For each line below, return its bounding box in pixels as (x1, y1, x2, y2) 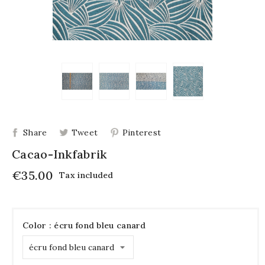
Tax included (59, 170, 114, 181)
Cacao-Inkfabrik (12, 147, 107, 162)
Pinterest (122, 127, 161, 138)
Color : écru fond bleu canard (22, 220, 146, 231)
